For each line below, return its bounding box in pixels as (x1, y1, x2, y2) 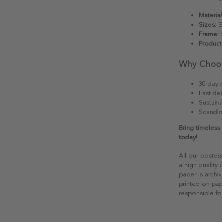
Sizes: (199, 20, 217, 29)
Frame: (199, 30, 219, 38)
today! (179, 133, 197, 141)
